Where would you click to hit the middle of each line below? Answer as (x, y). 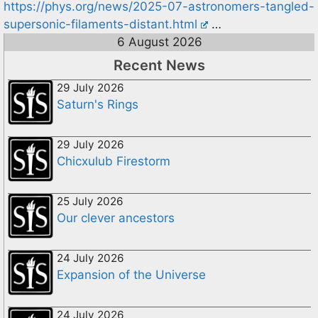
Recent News (159, 65)
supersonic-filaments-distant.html (100, 24)
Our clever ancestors (116, 218)
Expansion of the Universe (131, 274)
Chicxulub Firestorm (114, 161)
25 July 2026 (90, 201)
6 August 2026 (159, 42)
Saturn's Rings (98, 104)
